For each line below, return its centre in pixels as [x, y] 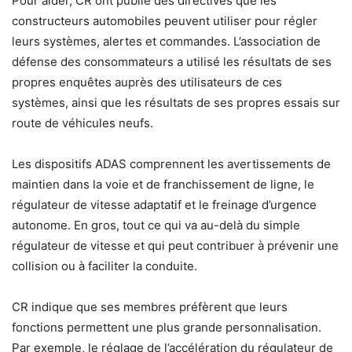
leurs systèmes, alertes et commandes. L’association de [166, 42]
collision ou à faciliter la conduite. [104, 266]
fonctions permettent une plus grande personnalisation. [167, 328]
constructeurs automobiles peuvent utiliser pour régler [165, 21]
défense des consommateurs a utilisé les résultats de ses [172, 62]
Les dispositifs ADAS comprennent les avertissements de [171, 164]
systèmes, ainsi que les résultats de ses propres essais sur [176, 103]
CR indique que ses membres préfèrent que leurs [150, 307]
